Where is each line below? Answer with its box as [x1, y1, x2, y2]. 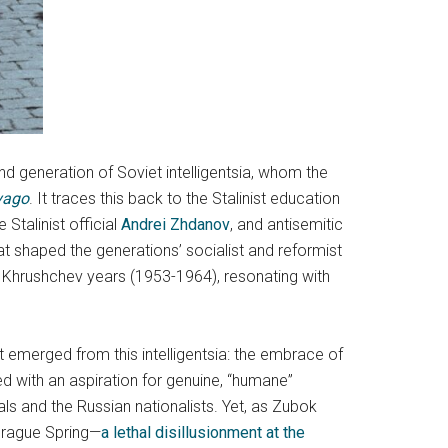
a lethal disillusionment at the [101, 423, 305, 442]
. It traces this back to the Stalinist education [29, 189, 340, 208]
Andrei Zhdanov [121, 215, 230, 234]
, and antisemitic [230, 215, 343, 234]
